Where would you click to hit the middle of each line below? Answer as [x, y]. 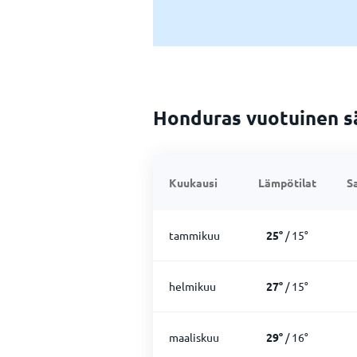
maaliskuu [194, 337]
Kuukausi [193, 182]
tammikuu [194, 235]
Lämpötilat [287, 182]
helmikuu [192, 286]
